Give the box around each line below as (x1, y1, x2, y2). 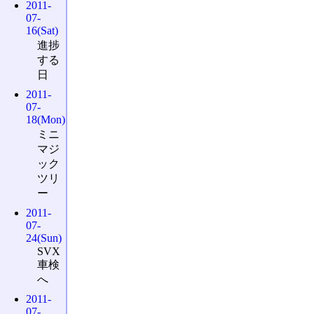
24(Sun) (26, 231, 62, 244)
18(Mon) (26, 113, 66, 125)
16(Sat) (26, 25, 59, 37)
